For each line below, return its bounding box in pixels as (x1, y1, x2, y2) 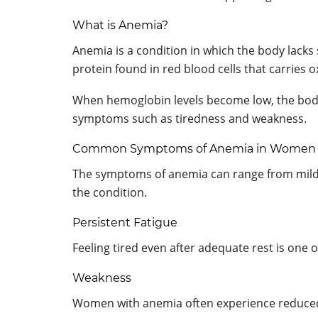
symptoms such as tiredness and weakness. (72, 110, 307, 126)
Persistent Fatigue (72, 215, 177, 229)
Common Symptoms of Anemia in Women (72, 141, 316, 155)
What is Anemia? (72, 18, 168, 32)
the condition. (72, 184, 147, 200)
